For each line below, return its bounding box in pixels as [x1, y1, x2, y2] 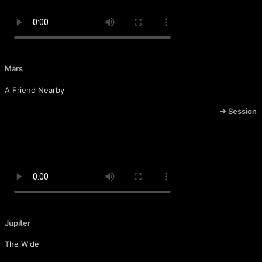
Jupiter [5, 218, 30, 228]
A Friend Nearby [5, 85, 64, 95]
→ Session [219, 106, 257, 116]
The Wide [5, 239, 39, 249]
